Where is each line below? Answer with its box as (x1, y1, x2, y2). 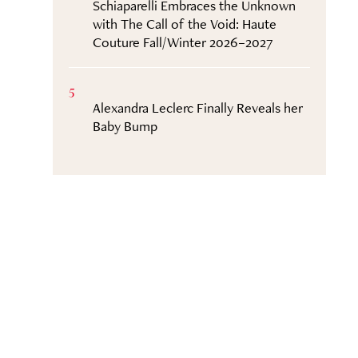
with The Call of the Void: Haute (92, 14, 276, 33)
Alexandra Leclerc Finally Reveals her (92, 98, 303, 117)
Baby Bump (92, 117, 157, 135)
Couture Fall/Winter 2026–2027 (92, 33, 273, 51)
